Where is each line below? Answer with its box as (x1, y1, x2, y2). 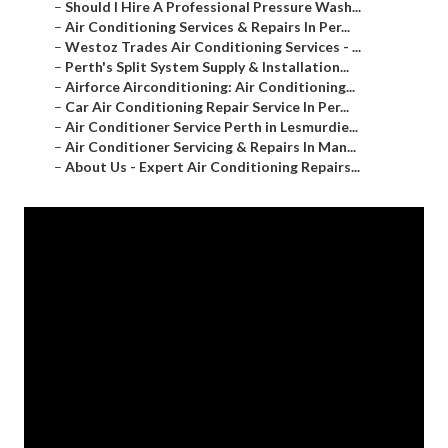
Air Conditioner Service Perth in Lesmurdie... (65, 118, 358, 136)
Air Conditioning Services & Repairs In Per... (65, 18, 350, 36)
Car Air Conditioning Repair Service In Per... (65, 98, 349, 116)
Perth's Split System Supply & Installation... (65, 58, 349, 76)
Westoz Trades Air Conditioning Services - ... (65, 38, 361, 56)
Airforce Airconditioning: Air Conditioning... (65, 78, 355, 96)
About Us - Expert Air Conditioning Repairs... (65, 158, 360, 176)
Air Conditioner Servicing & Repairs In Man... (65, 138, 356, 156)
